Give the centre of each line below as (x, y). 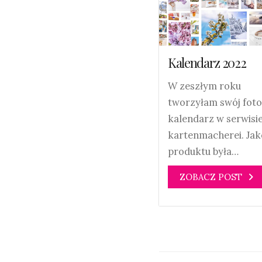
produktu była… (203, 151)
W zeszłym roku (204, 86)
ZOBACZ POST (211, 177)
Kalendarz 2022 (207, 62)
